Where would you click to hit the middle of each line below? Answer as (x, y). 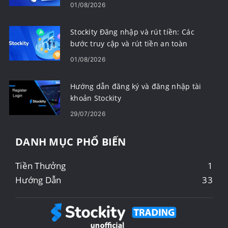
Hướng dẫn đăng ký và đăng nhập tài (136, 87)
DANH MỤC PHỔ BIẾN (71, 142)
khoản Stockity (96, 98)
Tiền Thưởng (41, 166)
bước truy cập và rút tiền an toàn (129, 44)
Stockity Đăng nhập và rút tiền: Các (132, 32)
